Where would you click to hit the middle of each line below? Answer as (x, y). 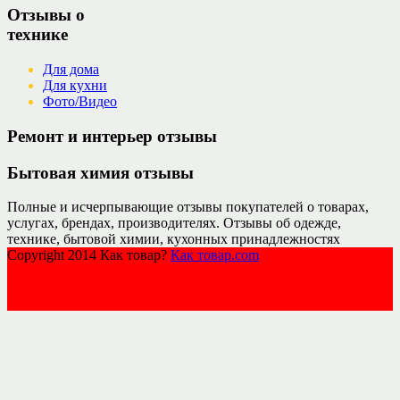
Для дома (71, 70)
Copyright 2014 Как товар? (89, 255)
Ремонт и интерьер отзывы (112, 136)
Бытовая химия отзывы (100, 172)
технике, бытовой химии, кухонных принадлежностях (174, 239)
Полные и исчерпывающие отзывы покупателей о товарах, (188, 207)
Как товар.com (215, 255)
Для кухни (75, 86)
